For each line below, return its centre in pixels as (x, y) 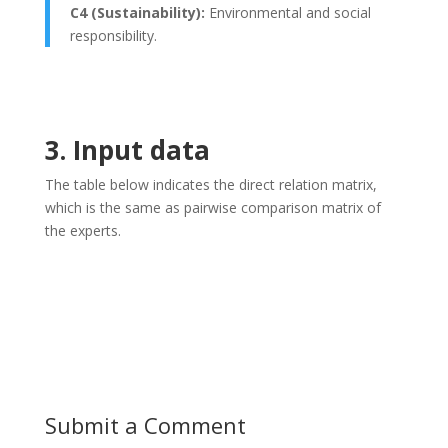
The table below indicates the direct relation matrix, (210, 184)
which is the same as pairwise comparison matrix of (212, 207)
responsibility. (113, 35)
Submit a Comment (145, 425)
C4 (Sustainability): (137, 12)
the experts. (82, 230)
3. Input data (127, 150)
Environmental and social (289, 12)
